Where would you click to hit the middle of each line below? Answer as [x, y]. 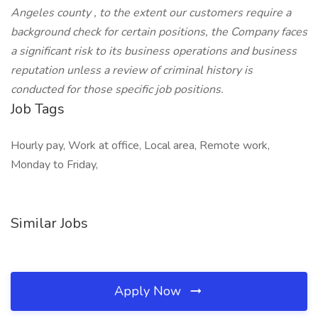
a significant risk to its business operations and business [154, 51]
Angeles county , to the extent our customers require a [151, 13]
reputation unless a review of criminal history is [132, 70]
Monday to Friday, [54, 165]
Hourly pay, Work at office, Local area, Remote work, [140, 146]
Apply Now [149, 291]
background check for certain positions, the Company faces [159, 32]
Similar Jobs [49, 223]
